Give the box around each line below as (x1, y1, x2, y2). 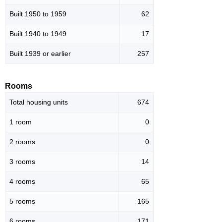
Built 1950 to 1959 (9, 10, 66, 18)
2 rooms (9, 138, 35, 146)
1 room (9, 118, 32, 126)
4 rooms (9, 177, 35, 186)
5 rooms (9, 197, 35, 206)
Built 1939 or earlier (9, 50, 71, 58)
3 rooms (9, 158, 35, 166)
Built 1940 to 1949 (9, 30, 66, 38)
